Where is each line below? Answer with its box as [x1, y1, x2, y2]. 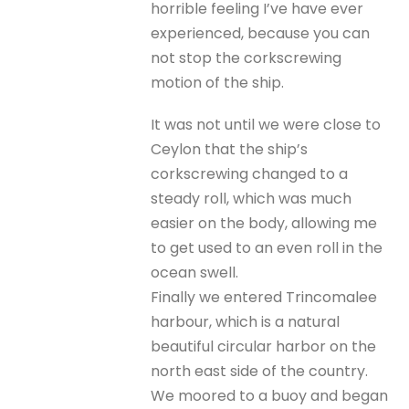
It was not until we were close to [151, 113, 382, 135]
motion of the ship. [151, 71, 285, 93]
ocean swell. [151, 261, 239, 283]
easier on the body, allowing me [151, 212, 378, 234]
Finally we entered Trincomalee [151, 286, 378, 308]
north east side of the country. [151, 360, 369, 382]
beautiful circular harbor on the [151, 335, 377, 357]
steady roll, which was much [151, 187, 352, 209]
